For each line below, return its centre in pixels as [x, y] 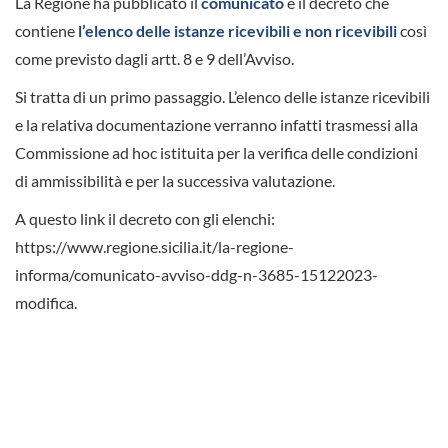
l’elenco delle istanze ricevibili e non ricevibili [237, 30]
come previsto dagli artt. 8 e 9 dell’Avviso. [154, 58]
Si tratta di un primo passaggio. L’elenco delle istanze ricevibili [222, 96]
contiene [46, 30]
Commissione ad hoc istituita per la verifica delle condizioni [216, 152]
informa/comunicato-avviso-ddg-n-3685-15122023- [196, 274]
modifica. [46, 302]
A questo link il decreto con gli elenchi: [145, 218]
